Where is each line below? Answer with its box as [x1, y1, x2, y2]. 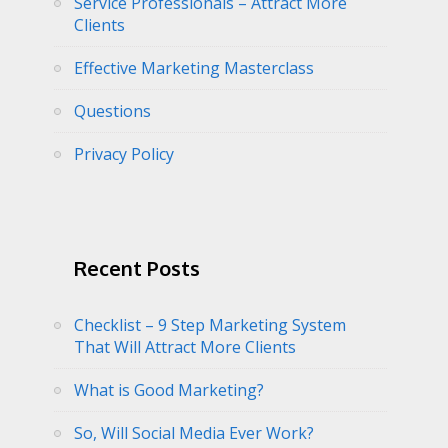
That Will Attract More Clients [74, 335, 296, 358]
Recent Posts [74, 254, 200, 281]
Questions [74, 100, 151, 122]
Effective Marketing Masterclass [74, 57, 314, 79]
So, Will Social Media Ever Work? [74, 421, 314, 444]
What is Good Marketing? [74, 378, 264, 401]
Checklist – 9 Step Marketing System [74, 313, 346, 336]
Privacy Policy [74, 143, 174, 165]
